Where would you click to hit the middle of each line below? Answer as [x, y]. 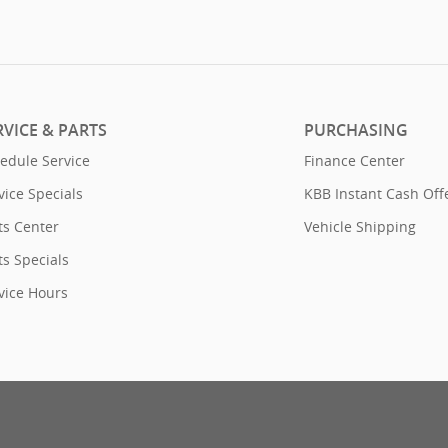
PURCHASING [356, 130]
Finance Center [354, 160]
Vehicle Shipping [360, 226]
